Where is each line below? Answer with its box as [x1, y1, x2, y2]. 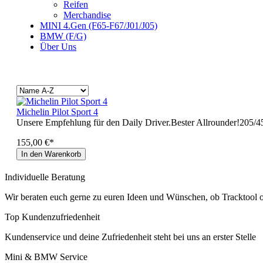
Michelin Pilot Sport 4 [16, 107, 98, 117]
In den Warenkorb [21, 150, 81, 159]
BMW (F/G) [40, 31, 86, 41]
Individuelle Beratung [5, 172, 85, 182]
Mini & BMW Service [5, 252, 87, 262]
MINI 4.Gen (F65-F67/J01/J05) [40, 21, 157, 31]
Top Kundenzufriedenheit [5, 212, 100, 222]
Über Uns [40, 42, 76, 52]
